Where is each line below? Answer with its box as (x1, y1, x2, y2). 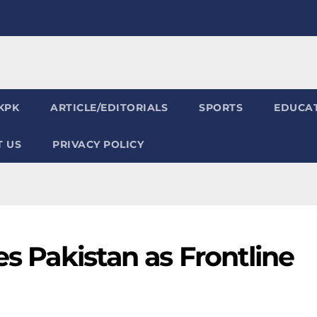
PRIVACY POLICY (52, 138, 144, 151)
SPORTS (199, 101, 243, 114)
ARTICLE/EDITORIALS (50, 101, 168, 114)
